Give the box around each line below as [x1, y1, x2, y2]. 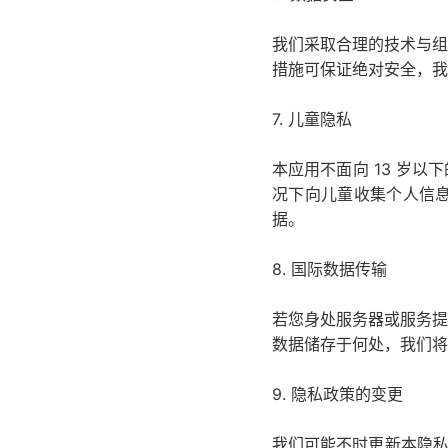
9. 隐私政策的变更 [272, 384, 403, 404]
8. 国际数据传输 [272, 259, 387, 279]
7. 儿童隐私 [272, 109, 352, 129]
